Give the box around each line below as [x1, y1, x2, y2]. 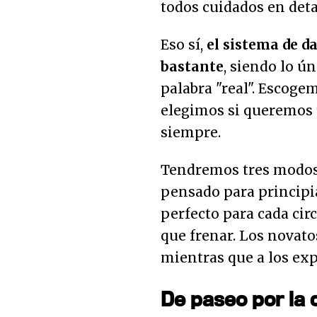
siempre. [161, 124, 221, 142]
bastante [161, 58, 224, 76]
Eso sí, [161, 36, 207, 54]
